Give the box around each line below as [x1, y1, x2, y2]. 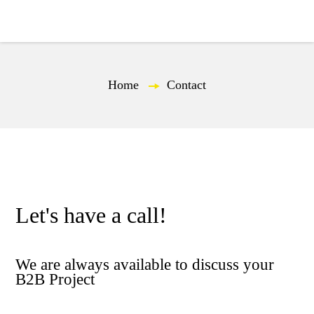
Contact [167, 78, 206, 92]
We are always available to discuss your [15, 256, 275, 273]
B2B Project [15, 271, 95, 288]
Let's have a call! [15, 203, 168, 228]
